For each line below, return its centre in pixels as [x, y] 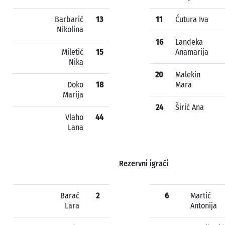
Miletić [73, 52]
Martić [201, 196]
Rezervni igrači [144, 163]
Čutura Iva [192, 19]
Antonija [204, 206]
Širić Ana [190, 107]
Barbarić [69, 19]
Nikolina [70, 29]
